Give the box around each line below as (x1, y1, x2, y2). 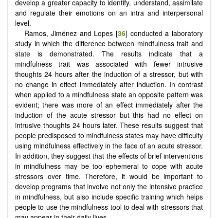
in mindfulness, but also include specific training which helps (15, 192, 203, 202)
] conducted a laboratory (125, 28, 203, 38)
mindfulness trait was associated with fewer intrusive (15, 59, 203, 69)
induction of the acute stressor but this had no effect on (15, 110, 203, 120)
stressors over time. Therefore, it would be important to (15, 171, 203, 182)
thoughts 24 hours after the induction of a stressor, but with (15, 69, 203, 79)
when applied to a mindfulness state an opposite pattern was (15, 90, 203, 100)
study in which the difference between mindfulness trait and (15, 38, 203, 49)
